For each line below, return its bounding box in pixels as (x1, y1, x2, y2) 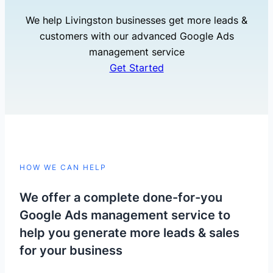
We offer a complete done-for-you (19, 189, 223, 205)
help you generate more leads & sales (19, 224, 240, 240)
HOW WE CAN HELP (19, 163, 107, 172)
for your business (19, 242, 123, 258)
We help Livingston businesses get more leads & (26, 13, 247, 26)
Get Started (109, 61, 164, 74)
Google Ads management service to (19, 207, 231, 222)
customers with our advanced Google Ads (39, 29, 234, 42)
